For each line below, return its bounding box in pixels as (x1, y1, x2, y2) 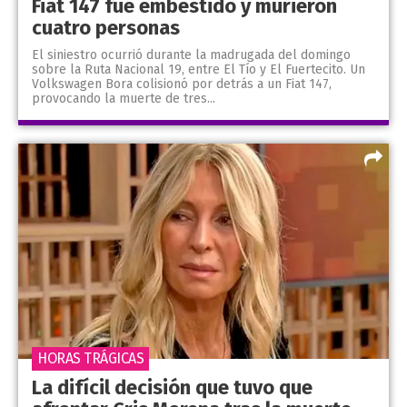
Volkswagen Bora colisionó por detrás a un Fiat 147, (32, 76, 332, 93)
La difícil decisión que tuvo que (32, 374, 313, 400)
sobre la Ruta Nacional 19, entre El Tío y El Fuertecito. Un (32, 62, 365, 78)
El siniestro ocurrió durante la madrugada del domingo (32, 47, 351, 64)
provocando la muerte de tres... (32, 91, 215, 107)
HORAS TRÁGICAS (37, 349, 144, 367)
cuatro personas (32, 15, 180, 41)
